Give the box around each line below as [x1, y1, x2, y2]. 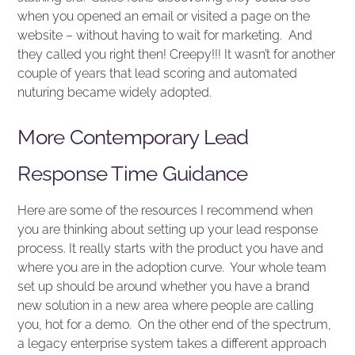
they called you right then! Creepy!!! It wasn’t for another [17, 46, 336, 62]
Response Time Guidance [17, 161, 248, 185]
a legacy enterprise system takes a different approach [17, 336, 327, 352]
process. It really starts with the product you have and [17, 241, 324, 257]
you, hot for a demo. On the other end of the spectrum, [17, 317, 332, 333]
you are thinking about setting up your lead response [17, 222, 319, 238]
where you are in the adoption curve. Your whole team [17, 260, 327, 276]
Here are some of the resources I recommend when [17, 203, 314, 219]
